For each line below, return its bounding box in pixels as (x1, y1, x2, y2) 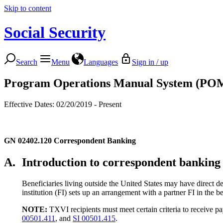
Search (16, 57, 37, 66)
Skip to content (4, 4, 51, 12)
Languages (84, 57, 118, 66)
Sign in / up (132, 57, 168, 66)
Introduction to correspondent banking (22, 155, 221, 169)
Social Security (4, 23, 106, 42)
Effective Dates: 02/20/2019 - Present (4, 100, 121, 109)
